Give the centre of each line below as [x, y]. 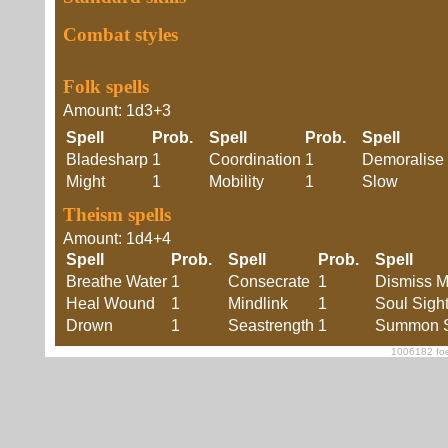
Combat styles [120, 34]
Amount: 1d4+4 [117, 238]
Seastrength [271, 325]
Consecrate [269, 281]
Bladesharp [107, 159]
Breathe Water [116, 281]
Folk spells [106, 86]
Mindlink [258, 303]
